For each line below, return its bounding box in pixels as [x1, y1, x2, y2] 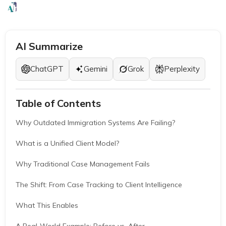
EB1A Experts [19, 3, 61, 11]
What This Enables [16, 201, 78, 210]
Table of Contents [16, 97, 101, 110]
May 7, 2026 [71, 3, 110, 11]
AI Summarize [16, 40, 83, 53]
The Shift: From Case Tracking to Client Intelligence [16, 180, 182, 190]
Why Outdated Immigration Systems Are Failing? [16, 118, 175, 128]
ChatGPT [30, 64, 64, 74]
